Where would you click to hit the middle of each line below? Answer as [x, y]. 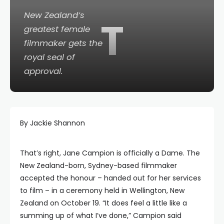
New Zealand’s [54, 15]
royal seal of [49, 57]
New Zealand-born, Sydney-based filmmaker [98, 165]
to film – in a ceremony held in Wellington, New [102, 190]
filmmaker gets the [63, 43]
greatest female [57, 29]
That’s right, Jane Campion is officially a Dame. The [110, 153]
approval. [43, 71]
